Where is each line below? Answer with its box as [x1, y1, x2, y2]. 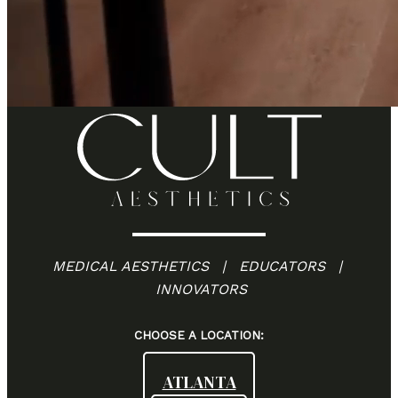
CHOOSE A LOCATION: [134, 329, 264, 343]
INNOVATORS [151, 281, 247, 298]
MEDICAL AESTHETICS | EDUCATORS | [52, 258, 346, 275]
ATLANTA [162, 370, 236, 394]
